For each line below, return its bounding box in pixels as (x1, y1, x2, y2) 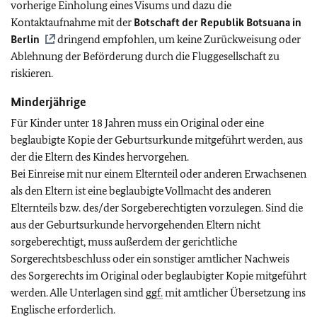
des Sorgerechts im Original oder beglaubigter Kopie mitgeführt (11, 269, 306, 282)
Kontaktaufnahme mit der (11, 16, 134, 29)
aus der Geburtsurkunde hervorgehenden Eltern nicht (11, 218, 260, 231)
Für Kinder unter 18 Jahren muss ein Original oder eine (11, 116, 264, 129)
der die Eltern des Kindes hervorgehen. (11, 150, 189, 163)
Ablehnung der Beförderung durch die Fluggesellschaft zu (11, 50, 279, 63)
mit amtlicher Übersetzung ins (163, 286, 306, 299)
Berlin (11, 33, 40, 46)
